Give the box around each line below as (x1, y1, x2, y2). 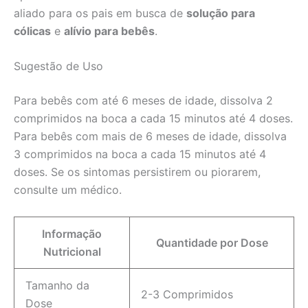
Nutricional (43, 245, 101, 259)
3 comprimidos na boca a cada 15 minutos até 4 (14, 147, 266, 162)
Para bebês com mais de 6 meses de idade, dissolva (14, 129, 287, 144)
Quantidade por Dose (155, 236, 268, 250)
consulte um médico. (14, 183, 122, 197)
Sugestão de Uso (14, 59, 103, 74)
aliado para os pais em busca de (14, 5, 186, 20)
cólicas (14, 23, 51, 38)
